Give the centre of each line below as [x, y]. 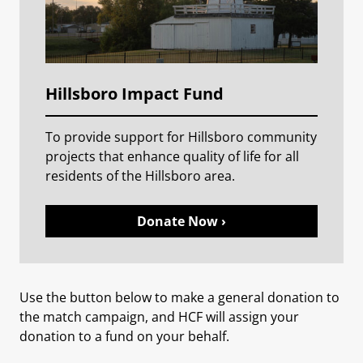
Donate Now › [181, 221]
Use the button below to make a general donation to [179, 297]
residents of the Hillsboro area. [140, 175]
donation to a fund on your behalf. [124, 336]
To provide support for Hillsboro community [181, 137]
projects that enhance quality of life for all [172, 156]
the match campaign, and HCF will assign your [159, 316]
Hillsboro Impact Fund [135, 93]
